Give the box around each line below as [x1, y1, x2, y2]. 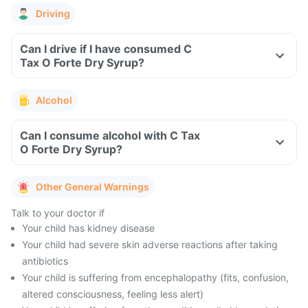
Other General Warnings [36, 181, 149, 192]
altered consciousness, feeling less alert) [22, 288, 203, 300]
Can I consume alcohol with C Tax [20, 129, 200, 142]
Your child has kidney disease [22, 222, 155, 234]
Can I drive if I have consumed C [20, 42, 192, 56]
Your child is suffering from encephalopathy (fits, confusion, [22, 272, 289, 283]
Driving [36, 8, 70, 19]
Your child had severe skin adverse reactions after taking [22, 239, 278, 250]
